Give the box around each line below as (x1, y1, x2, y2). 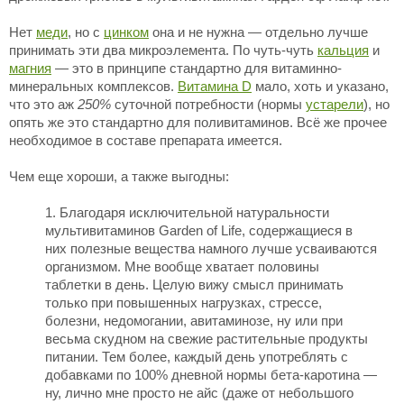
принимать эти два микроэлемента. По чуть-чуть (9, 42, 317, 58)
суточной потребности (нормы (111, 96, 306, 112)
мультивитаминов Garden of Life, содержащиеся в (45, 223, 353, 238)
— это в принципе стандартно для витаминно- (51, 60, 342, 76)
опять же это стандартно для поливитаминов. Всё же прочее (9, 115, 387, 130)
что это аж (9, 96, 78, 112)
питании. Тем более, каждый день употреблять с (45, 349, 348, 364)
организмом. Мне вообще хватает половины (45, 259, 319, 274)
